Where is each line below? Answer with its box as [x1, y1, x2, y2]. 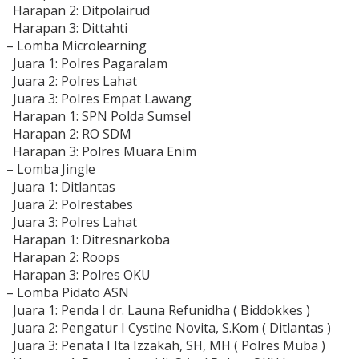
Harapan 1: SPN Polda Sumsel [6, 107, 191, 126]
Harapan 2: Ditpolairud [6, 2, 150, 20]
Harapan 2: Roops [6, 248, 120, 267]
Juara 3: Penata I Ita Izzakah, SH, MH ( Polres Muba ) [6, 337, 325, 355]
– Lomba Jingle [6, 160, 95, 179]
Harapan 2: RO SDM [6, 125, 131, 143]
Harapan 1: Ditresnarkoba [6, 231, 170, 249]
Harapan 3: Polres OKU [6, 266, 151, 284]
